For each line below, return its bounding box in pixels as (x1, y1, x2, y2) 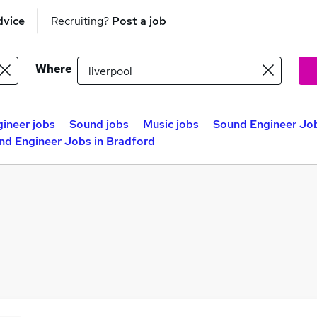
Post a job (112, 13, 166, 28)
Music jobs (143, 117, 199, 132)
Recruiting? (51, 13, 112, 28)
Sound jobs (69, 117, 129, 132)
